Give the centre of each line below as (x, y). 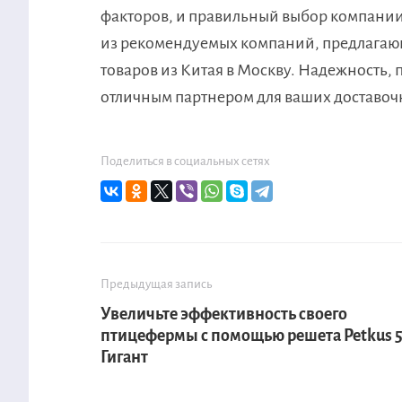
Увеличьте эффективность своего (224, 315)
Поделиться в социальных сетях (185, 162)
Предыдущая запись (156, 284)
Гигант (124, 358)
